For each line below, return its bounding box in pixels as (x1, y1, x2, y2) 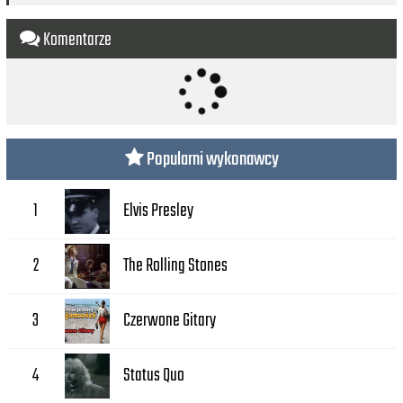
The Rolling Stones (123, 251, 228, 282)
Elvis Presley (123, 196, 194, 227)
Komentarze (40, 24, 112, 55)
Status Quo (123, 361, 185, 391)
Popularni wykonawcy (143, 144, 279, 175)
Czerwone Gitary (123, 306, 217, 336)
